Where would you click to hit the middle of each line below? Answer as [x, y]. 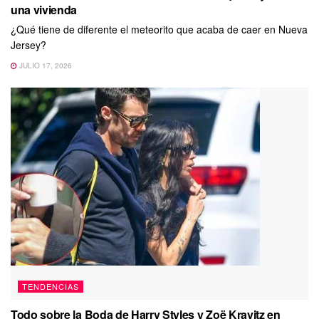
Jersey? [28, 45]
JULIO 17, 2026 [45, 65]
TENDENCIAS [51, 287]
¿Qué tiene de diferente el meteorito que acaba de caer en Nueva [159, 29]
